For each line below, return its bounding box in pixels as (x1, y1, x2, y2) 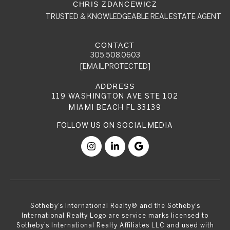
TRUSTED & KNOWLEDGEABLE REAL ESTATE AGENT (46, 12, 221, 21)
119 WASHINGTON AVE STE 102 (51, 92, 179, 100)
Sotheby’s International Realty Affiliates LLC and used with (16, 222, 214, 228)
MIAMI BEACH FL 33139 (69, 103, 161, 111)
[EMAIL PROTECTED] (80, 62, 150, 70)
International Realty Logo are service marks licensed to (22, 212, 208, 219)
